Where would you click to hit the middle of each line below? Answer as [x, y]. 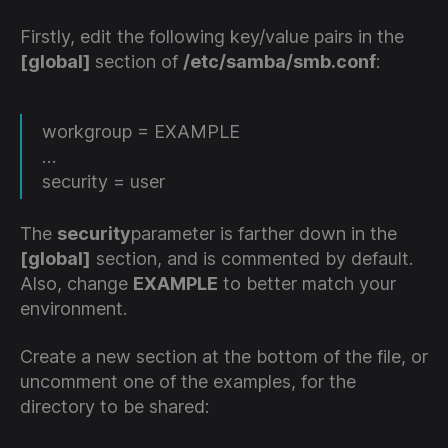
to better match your [307, 284]
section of [139, 61]
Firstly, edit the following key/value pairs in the [212, 36]
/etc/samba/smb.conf [279, 61]
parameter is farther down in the [264, 234]
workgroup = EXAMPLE [141, 131]
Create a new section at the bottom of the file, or [224, 356]
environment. [73, 309]
